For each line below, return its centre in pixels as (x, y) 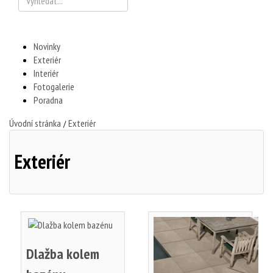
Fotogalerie (54, 86)
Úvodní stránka (35, 123)
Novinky (47, 46)
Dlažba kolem (63, 253)
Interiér (46, 73)
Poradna (48, 100)
